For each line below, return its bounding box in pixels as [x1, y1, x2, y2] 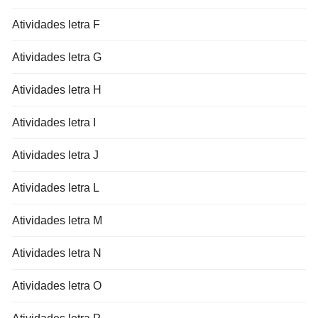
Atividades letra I [12, 116, 97, 128]
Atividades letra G [12, 50, 102, 63]
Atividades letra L [12, 181, 100, 194]
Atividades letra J [12, 148, 99, 161]
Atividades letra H [12, 83, 102, 96]
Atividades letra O [12, 279, 102, 292]
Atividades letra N [12, 246, 102, 259]
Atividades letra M [12, 214, 103, 226]
